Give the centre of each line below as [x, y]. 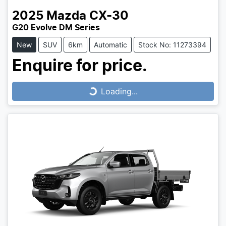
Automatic [110, 45]
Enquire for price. [80, 66]
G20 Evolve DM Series [56, 28]
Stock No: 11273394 [172, 45]
